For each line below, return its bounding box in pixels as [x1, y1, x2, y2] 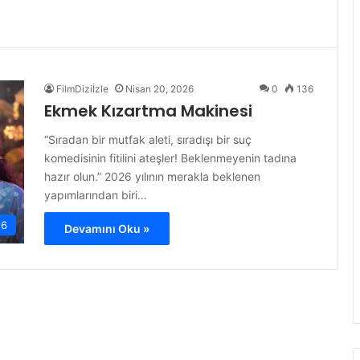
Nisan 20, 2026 [125, 83, 194, 95]
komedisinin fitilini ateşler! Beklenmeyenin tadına [44, 151, 297, 165]
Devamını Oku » [64, 222, 149, 235]
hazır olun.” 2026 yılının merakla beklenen [44, 170, 260, 183]
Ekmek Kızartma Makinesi [44, 100, 252, 122]
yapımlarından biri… [44, 188, 147, 202]
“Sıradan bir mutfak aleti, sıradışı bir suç [44, 133, 252, 146]
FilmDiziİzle [56, 83, 108, 95]
